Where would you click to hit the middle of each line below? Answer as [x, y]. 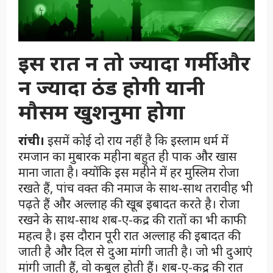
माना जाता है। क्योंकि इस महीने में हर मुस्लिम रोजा [129, 172]
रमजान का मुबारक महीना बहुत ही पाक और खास [128, 156]
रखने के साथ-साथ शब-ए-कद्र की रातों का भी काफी [132, 219]
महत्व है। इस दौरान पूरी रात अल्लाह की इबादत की [129, 235]
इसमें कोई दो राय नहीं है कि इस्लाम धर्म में [136, 140]
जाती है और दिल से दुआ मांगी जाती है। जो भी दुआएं [135, 251]
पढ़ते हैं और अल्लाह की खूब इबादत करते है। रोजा [129, 204]
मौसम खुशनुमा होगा [102, 111]
